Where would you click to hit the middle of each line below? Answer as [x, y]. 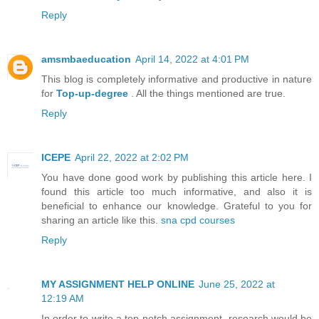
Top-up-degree [92, 94]
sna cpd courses [198, 220]
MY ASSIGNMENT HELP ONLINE [118, 284]
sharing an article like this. [101, 220]
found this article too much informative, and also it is [177, 192]
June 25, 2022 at [237, 284]
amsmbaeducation [86, 59]
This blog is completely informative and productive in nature [177, 79]
